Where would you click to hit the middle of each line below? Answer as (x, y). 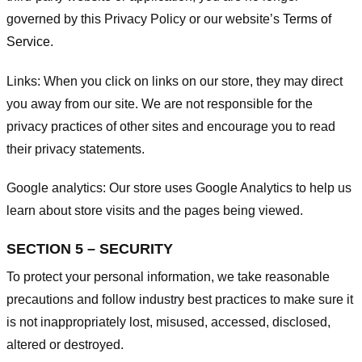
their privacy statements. (76, 149)
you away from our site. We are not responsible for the (160, 103)
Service (28, 41)
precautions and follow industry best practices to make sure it (180, 300)
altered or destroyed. (65, 345)
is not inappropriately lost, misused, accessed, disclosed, (168, 322)
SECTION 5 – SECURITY (90, 249)
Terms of (307, 19)
